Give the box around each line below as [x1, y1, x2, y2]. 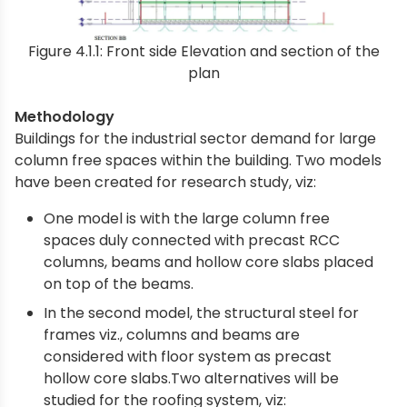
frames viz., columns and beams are [44, 324, 300, 346]
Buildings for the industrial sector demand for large [15, 128, 376, 150]
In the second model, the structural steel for [44, 303, 359, 324]
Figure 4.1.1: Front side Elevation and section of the [27, 41, 380, 63]
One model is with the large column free [44, 208, 330, 230]
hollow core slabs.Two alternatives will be [44, 368, 339, 390]
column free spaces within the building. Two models [15, 150, 382, 172]
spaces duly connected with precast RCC [44, 230, 340, 252]
